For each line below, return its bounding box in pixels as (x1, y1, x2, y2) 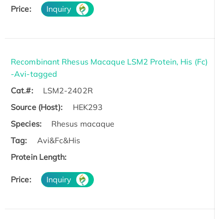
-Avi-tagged (11, 68, 58, 79)
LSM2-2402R (43, 85, 93, 95)
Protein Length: (11, 152, 67, 162)
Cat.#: (11, 85, 33, 95)
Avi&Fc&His (37, 135, 81, 145)
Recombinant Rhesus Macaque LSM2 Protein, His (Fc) (11, 56, 208, 66)
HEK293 (72, 102, 103, 112)
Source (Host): (11, 102, 63, 112)
